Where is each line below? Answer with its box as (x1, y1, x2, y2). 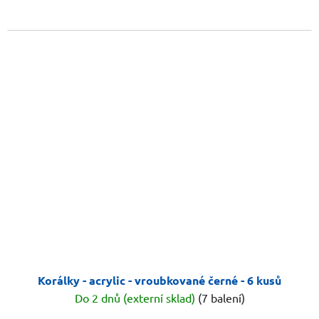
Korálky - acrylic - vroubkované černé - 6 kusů (38, 273, 281, 288)
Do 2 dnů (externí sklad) (74, 291, 198, 305)
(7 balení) (197, 291, 245, 305)
